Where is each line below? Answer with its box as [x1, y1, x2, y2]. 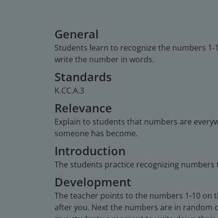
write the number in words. [54, 54, 154, 65]
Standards [54, 68, 112, 85]
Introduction [54, 142, 126, 159]
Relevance [54, 99, 112, 116]
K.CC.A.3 [54, 85, 84, 96]
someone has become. [54, 127, 138, 139]
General [54, 25, 99, 42]
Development [54, 173, 131, 190]
